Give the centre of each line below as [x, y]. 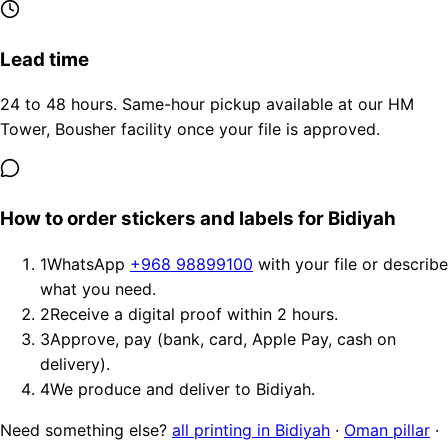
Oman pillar [387, 429]
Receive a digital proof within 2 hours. [194, 313]
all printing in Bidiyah [251, 429]
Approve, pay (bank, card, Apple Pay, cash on [223, 338]
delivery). [75, 363]
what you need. [98, 288]
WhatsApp [88, 263]
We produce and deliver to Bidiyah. [182, 388]
